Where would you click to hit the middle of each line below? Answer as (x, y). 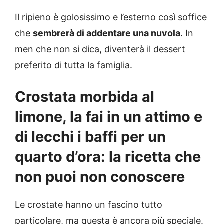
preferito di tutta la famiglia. (74, 65)
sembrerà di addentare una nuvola (107, 33)
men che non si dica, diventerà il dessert (100, 49)
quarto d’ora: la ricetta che (108, 157)
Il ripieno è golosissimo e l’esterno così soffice (111, 17)
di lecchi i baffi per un (90, 137)
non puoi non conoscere (100, 177)
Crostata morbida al (85, 97)
